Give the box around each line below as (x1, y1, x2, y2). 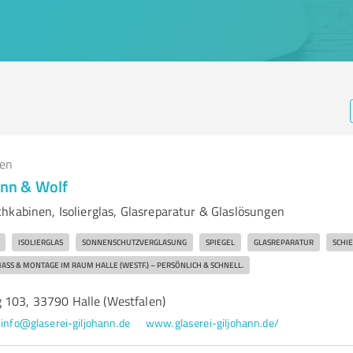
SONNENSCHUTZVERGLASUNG (81, 236, 187, 247)
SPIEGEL (205, 236, 235, 247)
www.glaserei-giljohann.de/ (145, 315, 279, 330)
